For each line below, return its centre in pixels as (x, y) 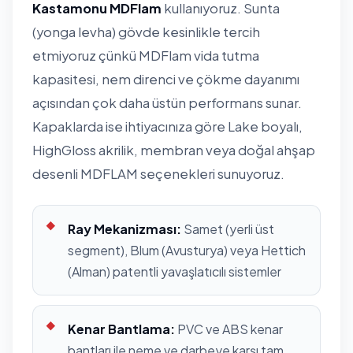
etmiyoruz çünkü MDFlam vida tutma (146, 55)
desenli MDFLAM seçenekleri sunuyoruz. (158, 173)
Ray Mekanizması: (124, 229)
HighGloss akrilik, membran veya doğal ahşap (174, 150)
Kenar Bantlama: (121, 329)
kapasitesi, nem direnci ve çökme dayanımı (166, 79)
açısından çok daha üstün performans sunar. (167, 102)
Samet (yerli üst (228, 229)
